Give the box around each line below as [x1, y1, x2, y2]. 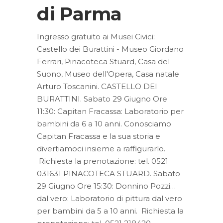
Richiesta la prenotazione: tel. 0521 [37, 156, 168, 166]
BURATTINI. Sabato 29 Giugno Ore [37, 94, 167, 104]
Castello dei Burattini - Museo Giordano [37, 44, 184, 54]
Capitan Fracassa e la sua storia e [37, 131, 160, 141]
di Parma [37, 2, 122, 25]
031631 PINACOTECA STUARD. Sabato [37, 169, 180, 179]
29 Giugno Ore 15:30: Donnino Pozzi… [37, 181, 176, 191]
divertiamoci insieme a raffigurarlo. [37, 144, 167, 154]
